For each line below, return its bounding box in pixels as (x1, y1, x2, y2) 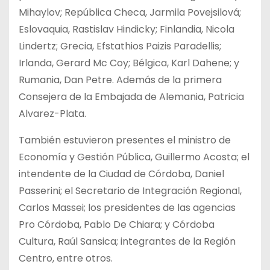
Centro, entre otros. (19, 251, 113, 266)
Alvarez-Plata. (19, 107, 86, 121)
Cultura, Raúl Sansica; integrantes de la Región (19, 234, 236, 249)
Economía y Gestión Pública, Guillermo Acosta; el (19, 150, 250, 165)
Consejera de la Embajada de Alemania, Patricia (19, 90, 244, 104)
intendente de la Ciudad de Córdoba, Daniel (19, 167, 224, 181)
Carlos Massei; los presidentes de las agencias (19, 201, 236, 215)
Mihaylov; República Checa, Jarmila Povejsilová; (19, 5, 241, 20)
